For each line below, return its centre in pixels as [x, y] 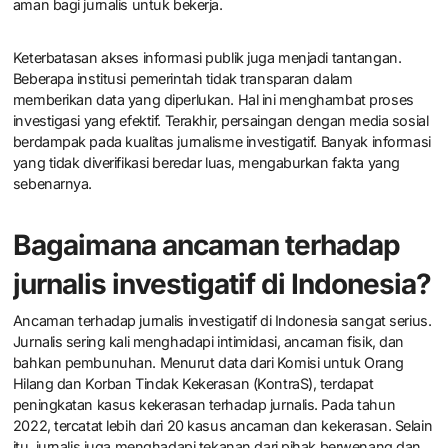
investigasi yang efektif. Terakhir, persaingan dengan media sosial [220, 120]
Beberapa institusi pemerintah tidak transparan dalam [182, 78]
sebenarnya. [52, 183]
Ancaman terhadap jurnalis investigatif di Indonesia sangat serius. [222, 321]
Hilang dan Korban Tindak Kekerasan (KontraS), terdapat [193, 384]
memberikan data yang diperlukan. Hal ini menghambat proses [213, 99]
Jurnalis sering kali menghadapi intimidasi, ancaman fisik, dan [208, 342]
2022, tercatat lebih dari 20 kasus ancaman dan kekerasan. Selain [222, 426]
